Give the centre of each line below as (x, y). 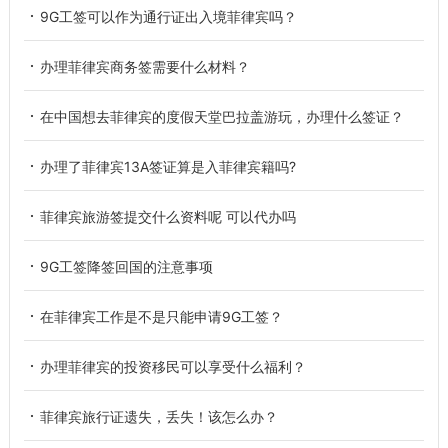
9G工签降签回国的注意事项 (126, 266)
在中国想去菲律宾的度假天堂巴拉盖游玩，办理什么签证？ (221, 116)
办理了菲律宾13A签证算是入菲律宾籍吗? (167, 166)
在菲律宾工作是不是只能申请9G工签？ (161, 316)
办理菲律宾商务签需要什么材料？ (144, 66)
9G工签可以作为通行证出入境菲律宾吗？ (168, 16)
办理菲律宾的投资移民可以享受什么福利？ (172, 366)
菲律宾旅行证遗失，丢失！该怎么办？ (158, 416)
